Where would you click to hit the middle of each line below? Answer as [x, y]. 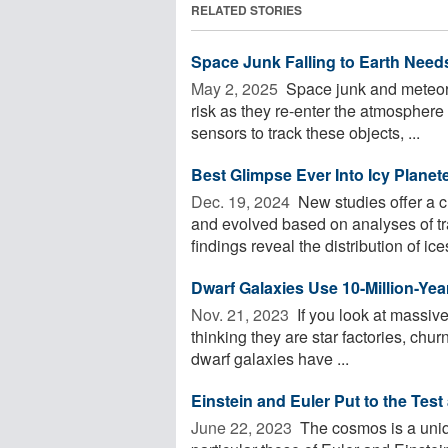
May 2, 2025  [236, 88]
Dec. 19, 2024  [242, 201]
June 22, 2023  [243, 427]
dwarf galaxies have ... [270, 358]
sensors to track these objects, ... [305, 132]
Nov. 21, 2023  [242, 314]
